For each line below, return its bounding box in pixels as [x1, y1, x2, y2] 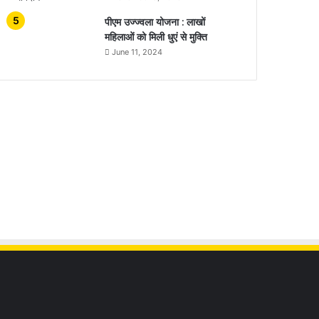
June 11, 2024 [112, 46, 163, 57]
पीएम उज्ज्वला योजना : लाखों [105, 15, 206, 28]
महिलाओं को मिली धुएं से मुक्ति [105, 30, 208, 43]
